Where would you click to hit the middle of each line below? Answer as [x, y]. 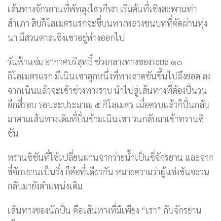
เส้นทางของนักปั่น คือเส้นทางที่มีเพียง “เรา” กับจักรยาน [105, 210]
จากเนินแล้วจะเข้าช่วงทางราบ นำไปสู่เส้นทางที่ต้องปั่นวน [107, 90]
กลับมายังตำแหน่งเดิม [45, 186]
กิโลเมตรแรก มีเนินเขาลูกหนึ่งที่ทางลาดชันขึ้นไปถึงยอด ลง [109, 76]
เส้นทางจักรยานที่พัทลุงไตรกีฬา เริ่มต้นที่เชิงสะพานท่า [102, 9]
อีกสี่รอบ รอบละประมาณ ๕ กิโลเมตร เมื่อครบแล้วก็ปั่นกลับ [109, 105]
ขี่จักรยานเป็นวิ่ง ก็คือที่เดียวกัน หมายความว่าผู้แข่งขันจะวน [109, 172]
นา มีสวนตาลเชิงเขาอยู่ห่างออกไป [66, 37]
